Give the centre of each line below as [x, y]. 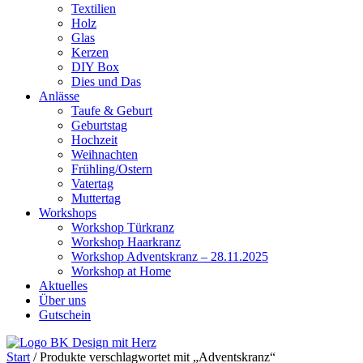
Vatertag [92, 184]
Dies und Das [106, 81]
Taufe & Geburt [112, 111]
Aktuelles [63, 286]
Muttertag [96, 198]
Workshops [68, 213]
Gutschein [65, 315]
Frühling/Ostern [112, 169]
